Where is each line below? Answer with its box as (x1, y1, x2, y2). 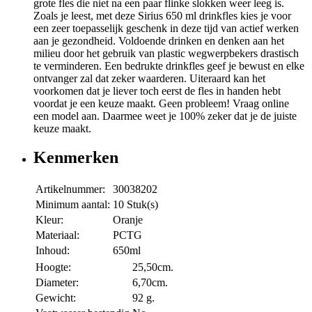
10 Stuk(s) (113, 198, 158, 211)
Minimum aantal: (36, 198, 110, 211)
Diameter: (36, 276, 79, 289)
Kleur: (36, 214, 63, 226)
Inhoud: (36, 244, 70, 257)
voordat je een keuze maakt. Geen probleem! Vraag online (33, 97, 289, 109)
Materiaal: (36, 229, 79, 242)
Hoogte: (36, 261, 71, 274)
